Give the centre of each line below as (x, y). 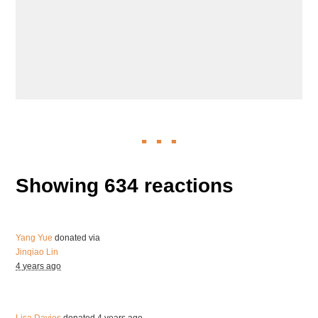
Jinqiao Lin (37, 252)
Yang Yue (34, 237)
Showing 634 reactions (125, 185)
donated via (77, 237)
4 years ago (39, 266)
